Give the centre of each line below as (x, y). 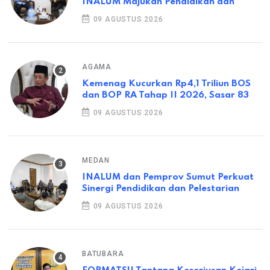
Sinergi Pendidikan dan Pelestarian (161, 188)
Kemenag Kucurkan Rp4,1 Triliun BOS (166, 83)
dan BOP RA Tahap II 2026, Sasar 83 (165, 95)
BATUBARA (103, 253)
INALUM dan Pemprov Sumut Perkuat (168, 177)
